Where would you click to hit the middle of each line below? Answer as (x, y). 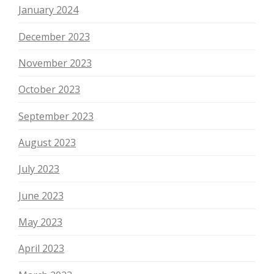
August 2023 (47, 142)
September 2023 (56, 116)
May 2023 (40, 222)
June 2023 (41, 195)
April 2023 (41, 249)
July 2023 (39, 169)
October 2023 (49, 90)
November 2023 (55, 63)
